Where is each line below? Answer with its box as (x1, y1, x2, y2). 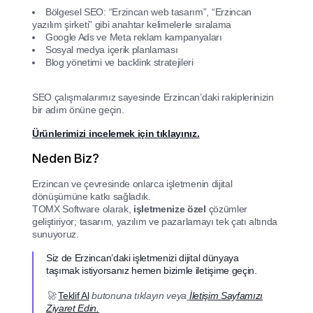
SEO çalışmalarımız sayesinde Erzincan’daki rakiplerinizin (32, 92, 274, 103)
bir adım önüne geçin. (32, 104, 124, 116)
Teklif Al (58, 290, 89, 302)
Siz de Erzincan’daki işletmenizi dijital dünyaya (46, 252, 239, 264)
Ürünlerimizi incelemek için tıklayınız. (32, 128, 200, 140)
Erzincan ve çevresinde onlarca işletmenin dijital (32, 178, 233, 190)
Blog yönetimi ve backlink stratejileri (45, 57, 194, 68)
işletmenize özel (133, 203, 206, 215)
